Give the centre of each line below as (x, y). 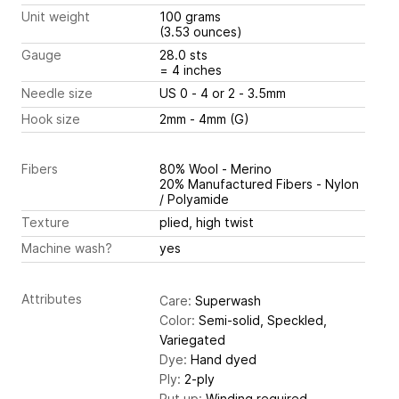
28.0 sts (185, 55)
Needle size (57, 94)
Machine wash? (67, 248)
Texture (45, 223)
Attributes (52, 298)
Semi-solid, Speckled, (261, 320)
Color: (177, 320)
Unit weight (56, 17)
